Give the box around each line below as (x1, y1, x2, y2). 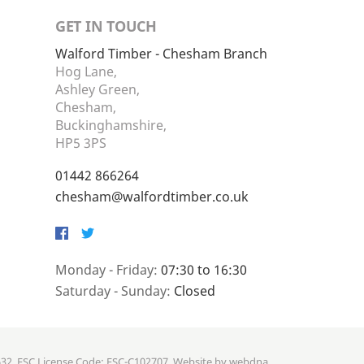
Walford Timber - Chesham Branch (55, 45, 267, 63)
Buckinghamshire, (55, 116, 167, 135)
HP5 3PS (55, 134, 106, 153)
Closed (174, 282, 215, 301)
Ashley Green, (55, 80, 140, 99)
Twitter (80, 231, 124, 249)
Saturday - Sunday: (55, 282, 174, 301)
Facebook (54, 231, 114, 249)
